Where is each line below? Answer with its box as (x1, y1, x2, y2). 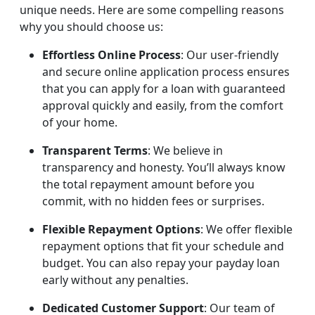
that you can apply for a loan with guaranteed (42, 81, 285, 97)
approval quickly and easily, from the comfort (42, 98, 283, 114)
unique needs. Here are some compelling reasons (20, 2, 284, 18)
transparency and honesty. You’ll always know (42, 160, 285, 176)
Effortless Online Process (42, 47, 181, 63)
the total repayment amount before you (42, 176, 255, 193)
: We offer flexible (200, 221, 292, 238)
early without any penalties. (42, 272, 188, 288)
